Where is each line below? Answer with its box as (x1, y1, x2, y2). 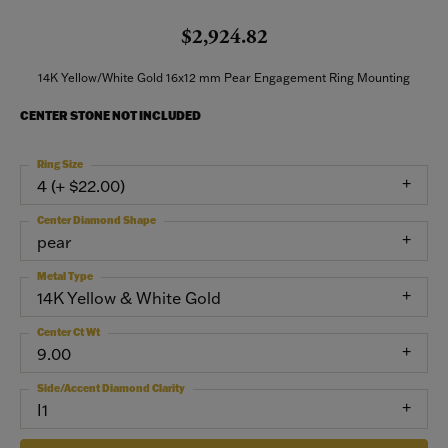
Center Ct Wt (37, 326, 100, 339)
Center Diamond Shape (37, 214, 156, 227)
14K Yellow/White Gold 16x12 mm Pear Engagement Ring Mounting (38, 70, 410, 85)
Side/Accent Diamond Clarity (37, 382, 185, 395)
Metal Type (37, 270, 93, 283)
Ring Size (37, 158, 83, 171)
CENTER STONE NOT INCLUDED (20, 108, 201, 123)
